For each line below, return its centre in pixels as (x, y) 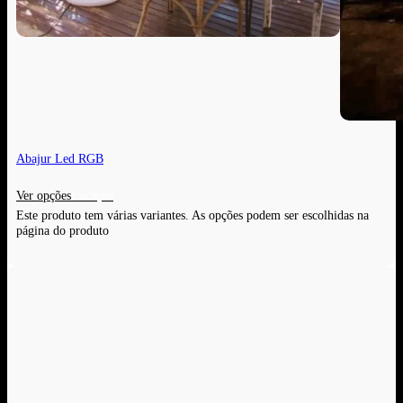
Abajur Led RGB (60, 159)
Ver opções (44, 196)
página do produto (63, 231)
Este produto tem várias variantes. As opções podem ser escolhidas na (193, 215)
